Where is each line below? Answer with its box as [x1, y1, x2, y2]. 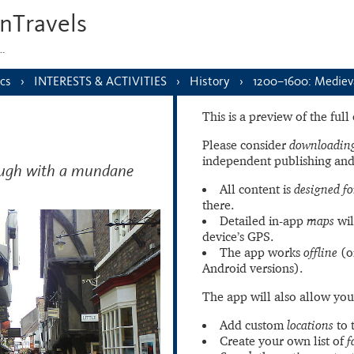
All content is [220, 181, 294, 197]
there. [202, 197, 234, 213]
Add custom [220, 317, 287, 333]
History [190, 76, 230, 88]
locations [287, 317, 333, 333]
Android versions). [202, 260, 303, 276]
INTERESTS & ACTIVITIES [34, 76, 167, 88]
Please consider [202, 137, 289, 153]
